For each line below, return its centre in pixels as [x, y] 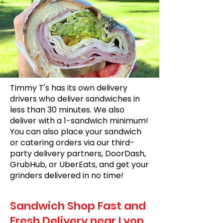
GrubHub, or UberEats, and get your [79, 165]
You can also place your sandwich [76, 132]
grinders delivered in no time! [67, 175]
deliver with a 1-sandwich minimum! [79, 121]
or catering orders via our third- [72, 143]
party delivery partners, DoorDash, [78, 154]
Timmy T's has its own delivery [69, 88]
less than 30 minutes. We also [67, 110]
